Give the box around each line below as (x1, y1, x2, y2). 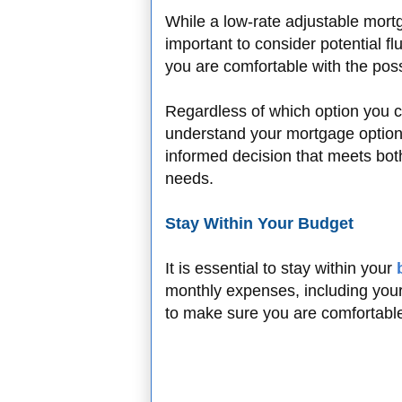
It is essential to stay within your (165, 259, 397, 278)
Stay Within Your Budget (165, 214, 354, 233)
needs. (165, 170, 214, 188)
